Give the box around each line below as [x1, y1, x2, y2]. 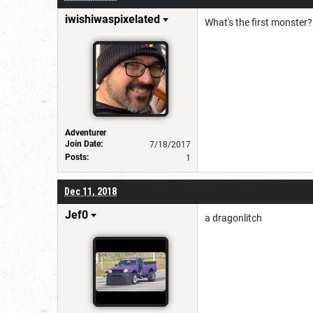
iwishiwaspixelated [65, 12, 160, 26]
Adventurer [65, 127, 106, 138]
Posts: [65, 152, 89, 162]
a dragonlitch [205, 212, 262, 224]
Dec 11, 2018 [64, 185, 117, 197]
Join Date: [65, 138, 103, 149]
